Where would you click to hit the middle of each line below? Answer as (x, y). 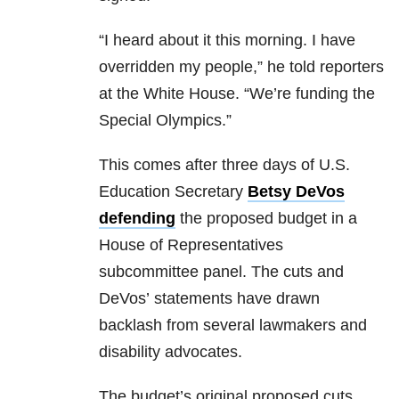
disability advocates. (171, 352)
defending (137, 219)
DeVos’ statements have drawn (209, 299)
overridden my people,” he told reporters (241, 67)
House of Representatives (191, 245)
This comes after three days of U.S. (224, 165)
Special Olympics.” (165, 121)
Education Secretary (173, 192)
